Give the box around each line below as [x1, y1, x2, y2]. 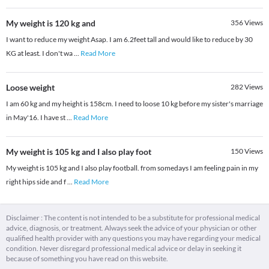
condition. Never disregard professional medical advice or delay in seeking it [6, 244, 241, 253]
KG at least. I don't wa [6, 49, 74, 58]
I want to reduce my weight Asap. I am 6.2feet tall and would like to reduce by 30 [6, 35, 253, 44]
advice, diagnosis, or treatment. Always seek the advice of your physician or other [6, 223, 257, 233]
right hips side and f [6, 177, 67, 187]
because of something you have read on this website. [6, 254, 168, 264]
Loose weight [6, 82, 55, 93]
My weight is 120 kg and [6, 18, 95, 29]
